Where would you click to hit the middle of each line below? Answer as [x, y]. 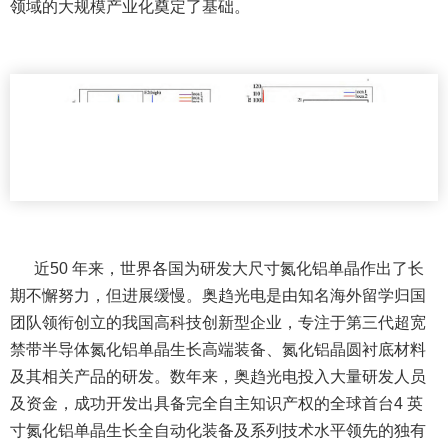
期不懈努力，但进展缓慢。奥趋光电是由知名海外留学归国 [218, 296]
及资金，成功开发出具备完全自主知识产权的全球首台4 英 [216, 404]
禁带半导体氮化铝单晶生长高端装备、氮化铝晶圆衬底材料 [218, 350]
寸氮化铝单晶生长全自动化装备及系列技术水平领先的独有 [218, 431]
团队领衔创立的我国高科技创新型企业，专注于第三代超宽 [218, 323]
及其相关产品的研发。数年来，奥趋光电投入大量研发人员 [218, 377]
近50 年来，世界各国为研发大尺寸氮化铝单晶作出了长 [227, 269]
